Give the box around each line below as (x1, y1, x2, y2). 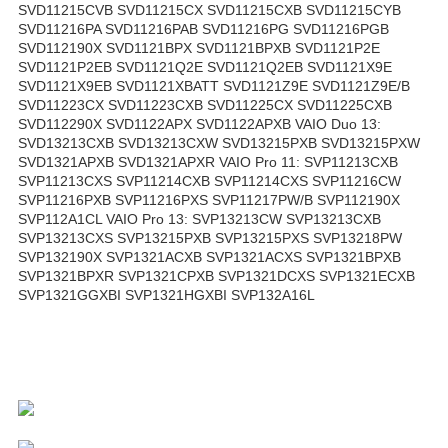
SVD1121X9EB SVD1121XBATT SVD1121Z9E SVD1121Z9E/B (18, 77, 410, 94)
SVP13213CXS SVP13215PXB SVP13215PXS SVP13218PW (18, 229, 402, 246)
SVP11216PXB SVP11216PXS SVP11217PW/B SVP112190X (18, 191, 400, 208)
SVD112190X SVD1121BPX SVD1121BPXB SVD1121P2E (18, 39, 380, 56)
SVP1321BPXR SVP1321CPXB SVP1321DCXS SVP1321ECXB (18, 267, 415, 284)
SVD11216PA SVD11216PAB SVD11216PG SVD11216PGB (18, 20, 389, 37)
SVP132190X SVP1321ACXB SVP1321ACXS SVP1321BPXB (18, 248, 401, 265)
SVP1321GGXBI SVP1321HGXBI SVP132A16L (18, 286, 315, 303)
